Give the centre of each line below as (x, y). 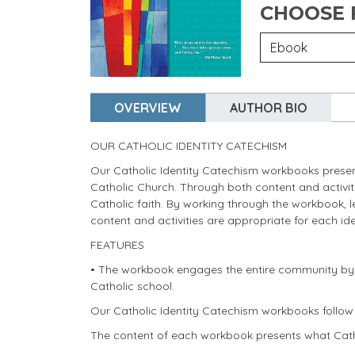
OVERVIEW (148, 107)
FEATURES (117, 244)
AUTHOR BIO (269, 107)
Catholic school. (132, 286)
